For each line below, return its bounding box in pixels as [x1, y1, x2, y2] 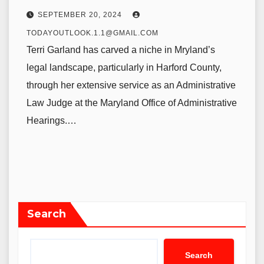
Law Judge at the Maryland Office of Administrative [27, 98, 237, 108]
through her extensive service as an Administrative [27, 80, 236, 90]
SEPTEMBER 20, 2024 [38, 11, 124, 19]
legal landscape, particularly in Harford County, [27, 62, 222, 72]
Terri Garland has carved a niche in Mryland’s [27, 45, 215, 55]
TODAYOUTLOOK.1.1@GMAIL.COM [27, 29, 159, 37]
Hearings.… [27, 115, 77, 126]
